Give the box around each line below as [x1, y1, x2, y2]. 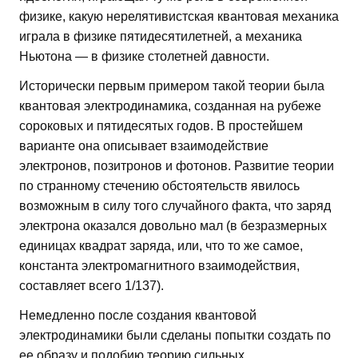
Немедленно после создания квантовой [19, 308, 257, 322]
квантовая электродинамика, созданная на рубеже [19, 98, 321, 113]
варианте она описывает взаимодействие [19, 138, 268, 153]
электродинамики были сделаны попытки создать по [19, 328, 331, 342]
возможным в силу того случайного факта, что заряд [19, 198, 331, 213]
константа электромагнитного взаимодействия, [19, 258, 300, 272]
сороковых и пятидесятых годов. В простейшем [19, 118, 303, 133]
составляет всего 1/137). [19, 278, 164, 292]
